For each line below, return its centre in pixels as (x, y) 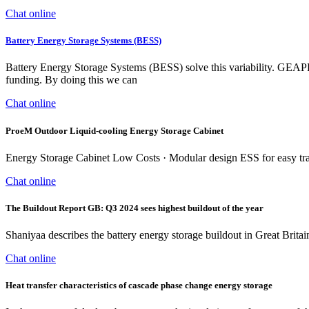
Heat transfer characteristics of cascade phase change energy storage (139, 286)
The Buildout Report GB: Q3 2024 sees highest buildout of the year (134, 208)
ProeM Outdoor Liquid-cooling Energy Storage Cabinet (114, 130)
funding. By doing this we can (71, 80)
